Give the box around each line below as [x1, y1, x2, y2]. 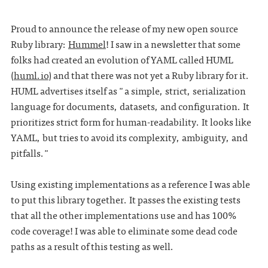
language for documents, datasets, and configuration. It [10, 98, 249, 114]
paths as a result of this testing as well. [10, 238, 174, 254]
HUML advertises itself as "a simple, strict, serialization [10, 83, 246, 98]
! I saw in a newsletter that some [105, 36, 240, 51]
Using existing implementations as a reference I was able [10, 176, 250, 191]
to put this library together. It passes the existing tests [10, 191, 240, 207]
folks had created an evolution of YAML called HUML [10, 51, 233, 67]
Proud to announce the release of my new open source [10, 20, 238, 36]
